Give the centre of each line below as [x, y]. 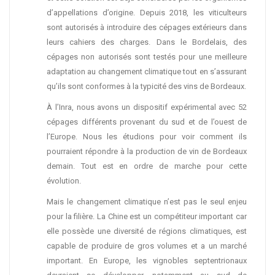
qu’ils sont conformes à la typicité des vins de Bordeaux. [146, 86]
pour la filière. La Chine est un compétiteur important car [147, 216]
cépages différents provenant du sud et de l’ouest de [147, 122]
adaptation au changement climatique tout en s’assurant [147, 72]
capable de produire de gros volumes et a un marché [147, 246]
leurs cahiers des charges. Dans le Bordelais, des [147, 42]
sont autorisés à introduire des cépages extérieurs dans [147, 27]
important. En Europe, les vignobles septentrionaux [147, 261]
